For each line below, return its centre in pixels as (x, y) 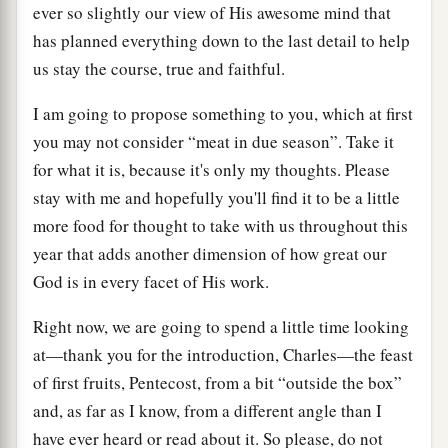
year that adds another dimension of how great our (210, 253)
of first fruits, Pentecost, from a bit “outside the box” (217, 382)
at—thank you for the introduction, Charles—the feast (223, 354)
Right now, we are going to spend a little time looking (221, 326)
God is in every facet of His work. (151, 281)
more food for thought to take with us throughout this (220, 225)
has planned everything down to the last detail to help (221, 40)
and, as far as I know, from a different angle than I (207, 410)
